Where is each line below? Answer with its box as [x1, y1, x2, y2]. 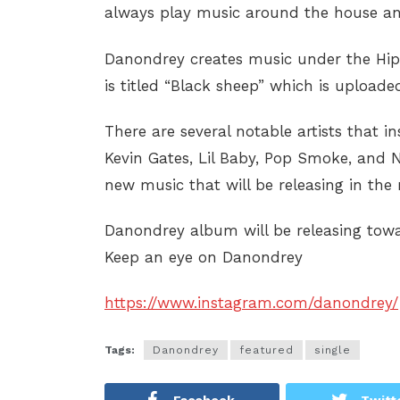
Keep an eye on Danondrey [104, 248, 303, 266]
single [314, 343, 351, 356]
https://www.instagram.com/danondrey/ [104, 294, 398, 312]
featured [239, 343, 294, 356]
